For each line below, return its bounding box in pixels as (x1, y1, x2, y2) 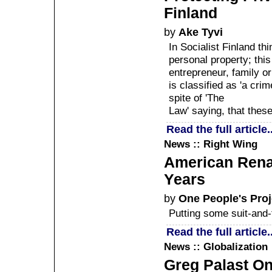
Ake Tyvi (178, 25, 223, 38)
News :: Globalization (164, 240, 268, 253)
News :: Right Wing (164, 138, 257, 150)
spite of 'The (169, 92, 224, 104)
